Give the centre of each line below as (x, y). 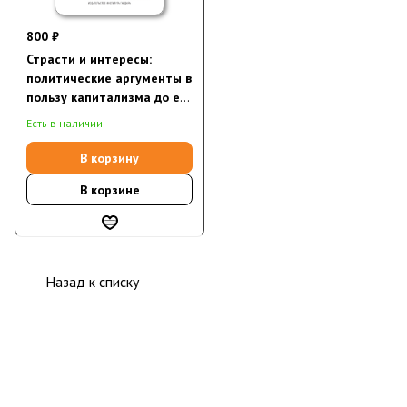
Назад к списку (92, 282)
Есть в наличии (65, 123)
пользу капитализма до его (109, 97)
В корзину (109, 158)
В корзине (109, 189)
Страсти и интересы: (89, 59)
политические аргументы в (109, 78)
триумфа (53, 116)
